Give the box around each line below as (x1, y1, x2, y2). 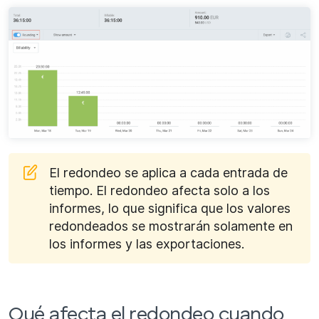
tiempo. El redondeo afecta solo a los (49, 182, 270, 198)
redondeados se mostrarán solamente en (49, 218, 293, 234)
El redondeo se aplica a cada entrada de (49, 164, 288, 180)
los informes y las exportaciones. (49, 236, 244, 251)
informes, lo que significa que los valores (49, 200, 291, 216)
